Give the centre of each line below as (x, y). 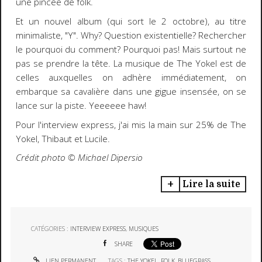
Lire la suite (211, 185)
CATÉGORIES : (51, 228)
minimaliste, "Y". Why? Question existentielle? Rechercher (131, 36)
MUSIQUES (144, 228)
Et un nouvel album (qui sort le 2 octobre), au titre (131, 22)
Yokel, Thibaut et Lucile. (64, 139)
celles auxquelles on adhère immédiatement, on (131, 78)
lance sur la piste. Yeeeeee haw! (81, 106)
